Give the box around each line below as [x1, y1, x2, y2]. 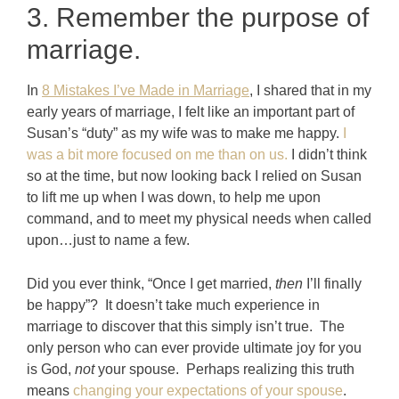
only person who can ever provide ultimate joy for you [27, 339, 362, 355]
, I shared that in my [249, 82, 371, 98]
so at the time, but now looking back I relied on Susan [27, 167, 362, 183]
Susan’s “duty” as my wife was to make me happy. [27, 125, 343, 141]
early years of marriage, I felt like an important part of [27, 103, 354, 119]
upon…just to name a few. [27, 232, 190, 248]
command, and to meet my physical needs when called [27, 210, 371, 226]
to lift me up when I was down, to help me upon [27, 189, 321, 205]
